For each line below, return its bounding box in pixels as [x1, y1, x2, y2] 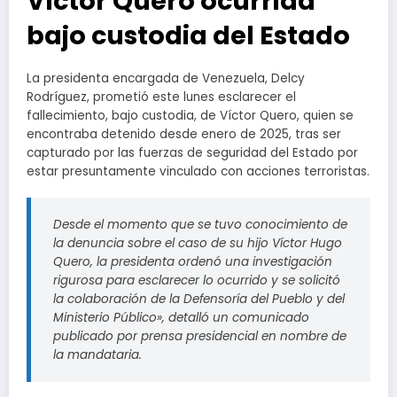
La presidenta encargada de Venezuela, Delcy [27, 70, 305, 88]
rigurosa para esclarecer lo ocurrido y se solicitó [53, 272, 340, 290]
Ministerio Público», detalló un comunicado [53, 309, 309, 327]
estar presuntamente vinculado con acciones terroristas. [27, 163, 370, 181]
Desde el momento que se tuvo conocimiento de [53, 216, 347, 234]
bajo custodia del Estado [27, 18, 350, 54]
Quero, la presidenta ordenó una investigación [53, 253, 332, 271]
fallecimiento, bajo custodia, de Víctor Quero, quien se [27, 107, 354, 125]
